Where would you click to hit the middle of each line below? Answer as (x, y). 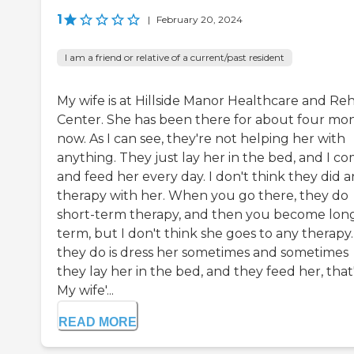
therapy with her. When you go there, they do (203, 195)
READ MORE (98, 322)
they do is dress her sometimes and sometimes (203, 252)
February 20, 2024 (200, 19)
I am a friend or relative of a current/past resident (175, 57)
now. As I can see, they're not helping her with (201, 138)
